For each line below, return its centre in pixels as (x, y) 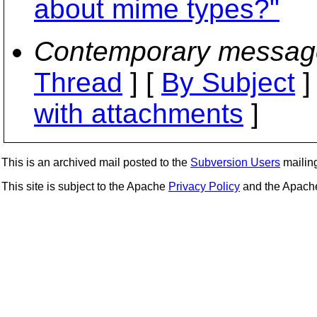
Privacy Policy (204, 186)
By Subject (228, 82)
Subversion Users (235, 162)
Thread (78, 82)
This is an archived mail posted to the (96, 162)
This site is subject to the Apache (85, 186)
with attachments (139, 114)
